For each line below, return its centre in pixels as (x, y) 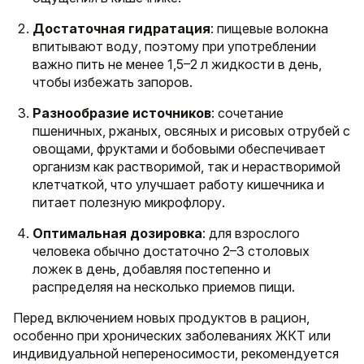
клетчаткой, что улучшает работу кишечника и (178, 185)
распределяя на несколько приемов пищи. (164, 287)
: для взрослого (251, 234)
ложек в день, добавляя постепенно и (152, 269)
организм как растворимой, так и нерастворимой (186, 167)
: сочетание (247, 113)
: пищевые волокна (269, 29)
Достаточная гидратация (121, 29)
